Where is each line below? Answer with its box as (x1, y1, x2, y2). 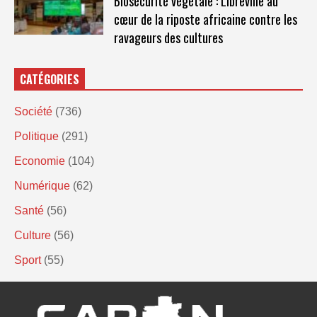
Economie (14, 154, 65, 167)
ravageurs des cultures (113, 28, 223, 47)
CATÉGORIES (20, 70, 79, 88)
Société (14, 105, 52, 117)
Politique (14, 129, 59, 142)
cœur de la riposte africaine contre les (113, 9, 297, 28)
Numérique (14, 179, 70, 192)
